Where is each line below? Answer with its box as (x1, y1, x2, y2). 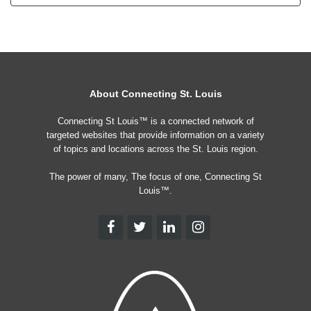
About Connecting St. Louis (89, 88, 222, 99)
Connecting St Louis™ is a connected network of (57, 116, 254, 126)
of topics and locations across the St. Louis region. (53, 144, 258, 154)
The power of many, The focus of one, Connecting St (49, 171, 262, 182)
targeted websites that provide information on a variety (47, 130, 264, 140)
